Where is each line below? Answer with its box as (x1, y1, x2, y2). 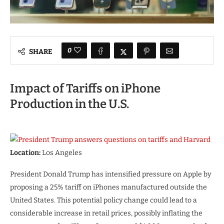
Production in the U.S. (10, 97, 129, 111)
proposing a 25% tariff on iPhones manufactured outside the (10, 183, 207, 192)
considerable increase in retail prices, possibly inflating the (10, 209, 202, 218)
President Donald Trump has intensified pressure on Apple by (10, 170, 211, 179)
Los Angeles (40, 148, 82, 157)
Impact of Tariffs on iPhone (10, 81, 160, 96)
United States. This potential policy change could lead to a (10, 196, 197, 205)
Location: (10, 148, 40, 157)
